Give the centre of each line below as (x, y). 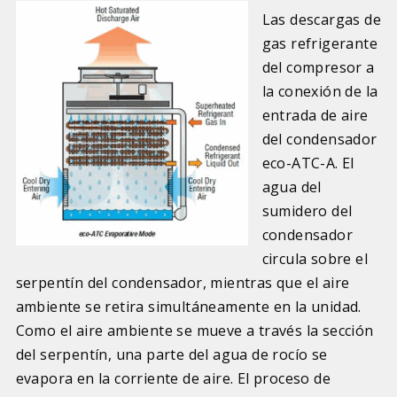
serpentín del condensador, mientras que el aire (183, 283)
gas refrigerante (319, 44)
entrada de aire (315, 116)
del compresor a (318, 68)
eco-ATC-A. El (308, 163)
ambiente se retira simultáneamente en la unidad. (188, 307)
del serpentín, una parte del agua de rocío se (171, 355)
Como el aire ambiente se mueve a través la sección (195, 331)
